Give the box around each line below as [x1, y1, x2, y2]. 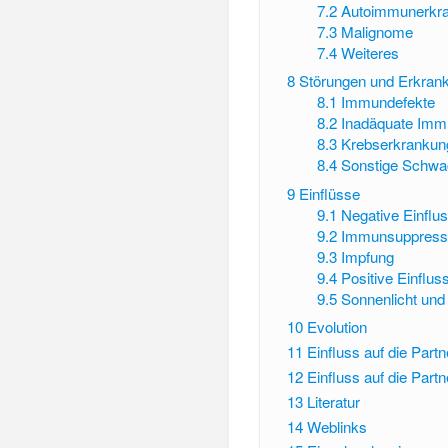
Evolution [306, 316, 367, 338]
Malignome [341, 20, 414, 42]
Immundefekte [341, 91, 436, 113]
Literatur [306, 390, 360, 412]
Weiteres [341, 41, 400, 63]
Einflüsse [298, 182, 360, 204]
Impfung [341, 245, 395, 267]
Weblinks [306, 415, 367, 437]
